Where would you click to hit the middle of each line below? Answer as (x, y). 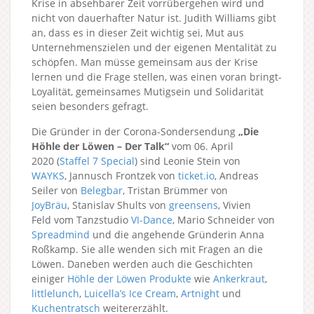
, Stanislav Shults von (118, 205)
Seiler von (56, 190)
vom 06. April (201, 146)
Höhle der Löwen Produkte (129, 279)
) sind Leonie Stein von (187, 161)
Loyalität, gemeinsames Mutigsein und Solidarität (148, 91)
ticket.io (196, 176)
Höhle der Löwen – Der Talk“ (100, 146)
